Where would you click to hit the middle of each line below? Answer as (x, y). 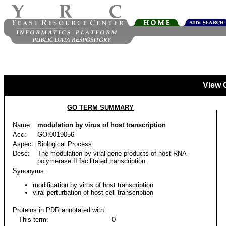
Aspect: (24, 144)
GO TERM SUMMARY (101, 108)
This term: (31, 220)
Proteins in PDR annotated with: (59, 210)
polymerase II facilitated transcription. (92, 161)
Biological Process (65, 144)
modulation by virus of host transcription (102, 125)
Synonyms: (29, 171)
